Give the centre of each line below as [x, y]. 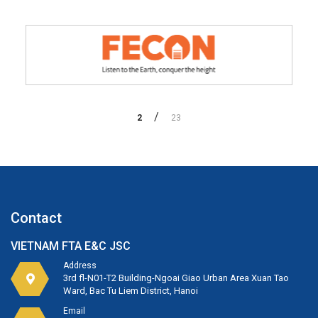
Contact [36, 218]
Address [80, 265]
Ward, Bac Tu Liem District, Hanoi [131, 290]
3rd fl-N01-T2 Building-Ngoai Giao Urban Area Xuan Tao [176, 278]
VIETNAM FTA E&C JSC [71, 246]
